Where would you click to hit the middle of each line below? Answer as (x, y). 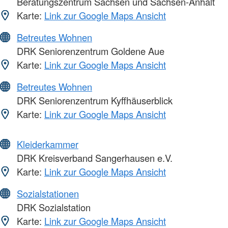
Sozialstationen (48, 194)
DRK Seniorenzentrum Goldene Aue (89, 51)
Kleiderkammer (48, 144)
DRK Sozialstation (52, 207)
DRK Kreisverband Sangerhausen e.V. (93, 158)
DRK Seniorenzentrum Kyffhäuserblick (93, 101)
